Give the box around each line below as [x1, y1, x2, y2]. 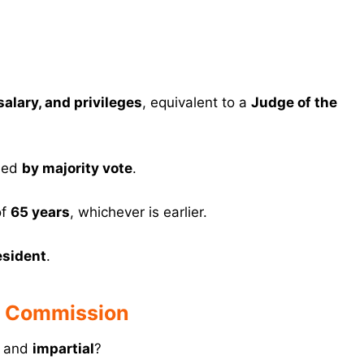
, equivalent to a [142, 94, 251, 111]
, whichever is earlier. [70, 204, 207, 221]
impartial [32, 340, 94, 357]
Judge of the [251, 94, 337, 111]
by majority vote [22, 160, 132, 177]
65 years [11, 204, 70, 221]
